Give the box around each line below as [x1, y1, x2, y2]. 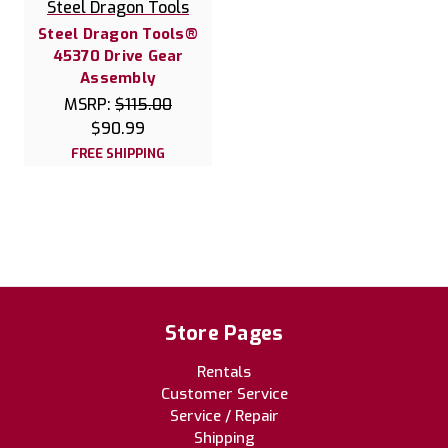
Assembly [80, 68, 156, 89]
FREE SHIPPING [71, 145, 165, 163]
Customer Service [160, 384, 288, 405]
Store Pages [164, 320, 284, 348]
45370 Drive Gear [52, 46, 184, 67]
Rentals [197, 362, 251, 383]
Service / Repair [169, 406, 279, 427]
